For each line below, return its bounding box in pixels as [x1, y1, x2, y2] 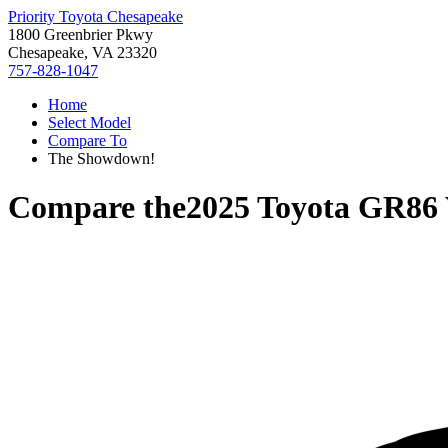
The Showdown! [48, 150, 155, 167]
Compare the [8, 189, 186, 226]
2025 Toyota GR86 [186, 189, 438, 226]
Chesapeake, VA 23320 [8, 44, 157, 61]
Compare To [48, 132, 127, 149]
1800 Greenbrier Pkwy [8, 26, 153, 43]
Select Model [48, 114, 131, 131]
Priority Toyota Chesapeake [8, 8, 183, 25]
